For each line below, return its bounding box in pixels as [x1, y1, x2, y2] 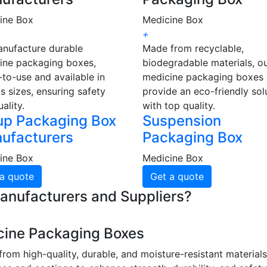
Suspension [142, 112, 221, 130]
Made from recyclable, [142, 42, 244, 55]
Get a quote [150, 170, 204, 183]
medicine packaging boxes [142, 71, 263, 83]
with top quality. [142, 100, 215, 112]
